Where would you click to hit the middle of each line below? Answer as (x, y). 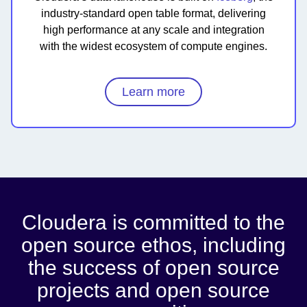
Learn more (153, 91)
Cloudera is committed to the (153, 222)
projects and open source (153, 290)
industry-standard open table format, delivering (153, 14)
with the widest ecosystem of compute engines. (153, 47)
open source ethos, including (153, 245)
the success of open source (153, 267)
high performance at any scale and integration (153, 30)
